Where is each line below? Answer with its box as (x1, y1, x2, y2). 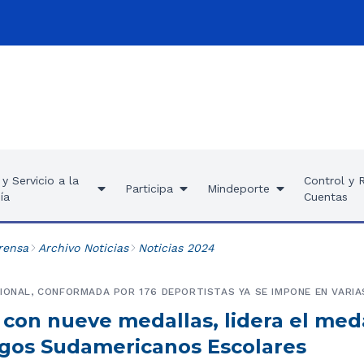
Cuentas (303, 190, 348, 203)
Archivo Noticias (37, 241, 128, 254)
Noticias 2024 (137, 241, 214, 254)
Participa (124, 182, 173, 195)
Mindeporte (206, 182, 270, 195)
